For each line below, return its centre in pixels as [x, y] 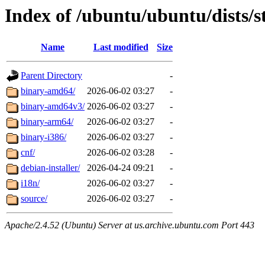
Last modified [121, 47]
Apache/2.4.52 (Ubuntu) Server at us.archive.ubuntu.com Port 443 [130, 225]
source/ [34, 199]
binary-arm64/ [47, 122]
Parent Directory [51, 76]
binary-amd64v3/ [53, 106]
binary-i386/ [43, 137]
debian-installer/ [50, 168]
